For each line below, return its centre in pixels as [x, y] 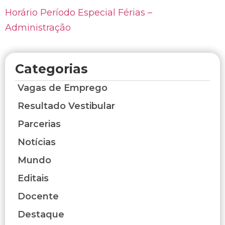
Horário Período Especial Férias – [79, 13]
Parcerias [39, 124]
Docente [38, 196]
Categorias [51, 69]
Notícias [37, 142]
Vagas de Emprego [63, 88]
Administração [38, 28]
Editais [33, 178]
